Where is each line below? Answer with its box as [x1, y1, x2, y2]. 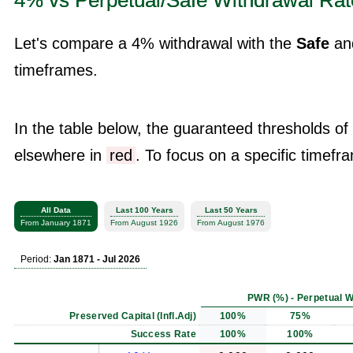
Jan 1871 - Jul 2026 [54, 253, 140, 265]
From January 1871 [20, 217, 91, 227]
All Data [41, 205, 71, 214]
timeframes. [14, 61, 98, 79]
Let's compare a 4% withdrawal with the [14, 34, 296, 52]
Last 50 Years [204, 205, 258, 214]
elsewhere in [14, 146, 106, 164]
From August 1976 [197, 217, 265, 227]
